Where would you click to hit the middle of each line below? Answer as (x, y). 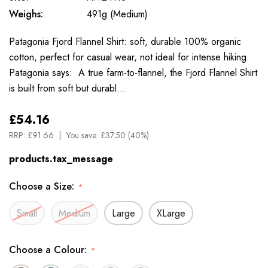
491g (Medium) (117, 14)
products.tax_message (61, 159)
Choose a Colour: (49, 250)
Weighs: (26, 14)
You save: (83, 135)
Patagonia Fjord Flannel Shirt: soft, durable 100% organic (125, 42)
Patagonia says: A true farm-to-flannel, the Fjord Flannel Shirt (133, 73)
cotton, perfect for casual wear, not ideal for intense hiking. (129, 57)
